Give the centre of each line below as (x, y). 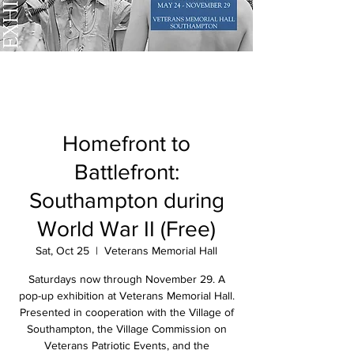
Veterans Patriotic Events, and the (126, 345)
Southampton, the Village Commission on (126, 329)
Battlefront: (126, 172)
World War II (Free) (126, 229)
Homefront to (126, 143)
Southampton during (126, 200)
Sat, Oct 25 (62, 250)
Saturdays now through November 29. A (126, 279)
